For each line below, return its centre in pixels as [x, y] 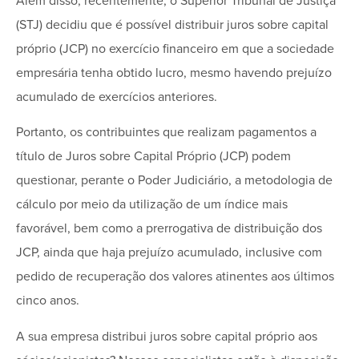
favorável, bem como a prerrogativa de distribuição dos [169, 229]
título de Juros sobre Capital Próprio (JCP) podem [153, 157]
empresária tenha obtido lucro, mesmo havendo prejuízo [174, 73]
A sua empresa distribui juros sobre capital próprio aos [167, 336]
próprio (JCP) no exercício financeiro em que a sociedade [175, 48]
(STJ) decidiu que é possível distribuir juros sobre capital [172, 24]
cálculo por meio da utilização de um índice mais [152, 205]
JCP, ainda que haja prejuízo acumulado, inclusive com [169, 253]
